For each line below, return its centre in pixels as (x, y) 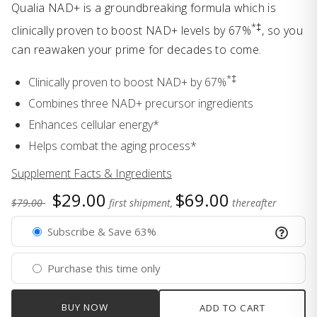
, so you (282, 30)
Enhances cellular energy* (94, 125)
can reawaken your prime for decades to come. (137, 49)
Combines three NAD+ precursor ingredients (141, 104)
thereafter (254, 203)
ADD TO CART (232, 308)
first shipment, (141, 203)
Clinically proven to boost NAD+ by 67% (127, 82)
